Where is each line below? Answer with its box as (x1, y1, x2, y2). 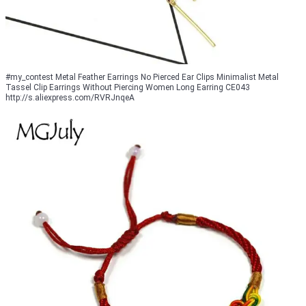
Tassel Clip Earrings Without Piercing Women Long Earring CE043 (5, 83, 250, 93)
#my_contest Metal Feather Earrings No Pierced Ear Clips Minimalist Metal (5, 72, 279, 83)
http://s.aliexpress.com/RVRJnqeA (5, 93, 135, 103)
